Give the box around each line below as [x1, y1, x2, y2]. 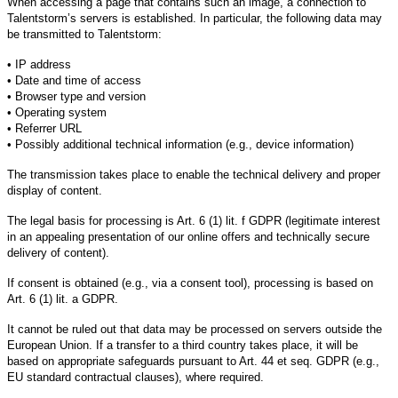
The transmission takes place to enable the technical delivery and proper [7, 167, 380, 181]
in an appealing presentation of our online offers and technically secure [7, 229, 370, 243]
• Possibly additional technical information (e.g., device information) [7, 137, 354, 151]
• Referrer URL [7, 121, 82, 135]
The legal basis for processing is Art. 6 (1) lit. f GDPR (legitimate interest [7, 213, 380, 227]
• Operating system [7, 105, 107, 119]
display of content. [7, 183, 102, 197]
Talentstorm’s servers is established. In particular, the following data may [7, 11, 382, 25]
